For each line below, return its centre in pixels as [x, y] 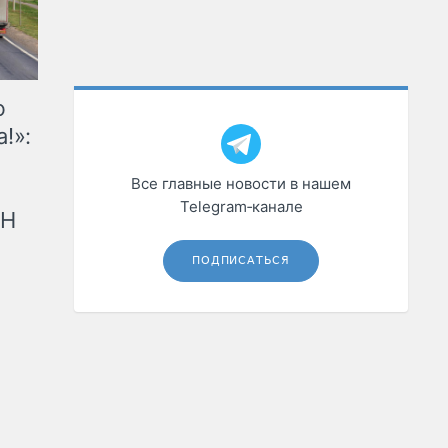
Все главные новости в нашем [241, 184]
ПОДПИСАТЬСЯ [241, 261]
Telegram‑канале [241, 207]
